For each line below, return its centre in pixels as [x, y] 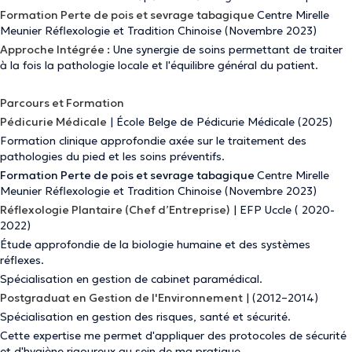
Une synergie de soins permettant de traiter [226, 49]
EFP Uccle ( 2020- [287, 210]
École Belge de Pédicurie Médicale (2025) [224, 122]
